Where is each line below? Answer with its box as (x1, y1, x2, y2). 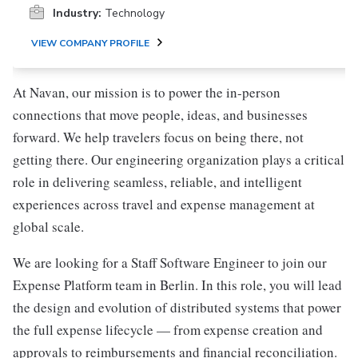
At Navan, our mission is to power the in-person (13, 83, 280, 101)
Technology (105, 6, 165, 21)
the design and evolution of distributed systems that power (13, 298, 341, 316)
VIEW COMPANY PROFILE (31, 37, 149, 50)
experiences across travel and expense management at (13, 195, 315, 213)
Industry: (53, 6, 101, 21)
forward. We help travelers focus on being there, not (13, 128, 304, 146)
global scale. (13, 217, 84, 236)
